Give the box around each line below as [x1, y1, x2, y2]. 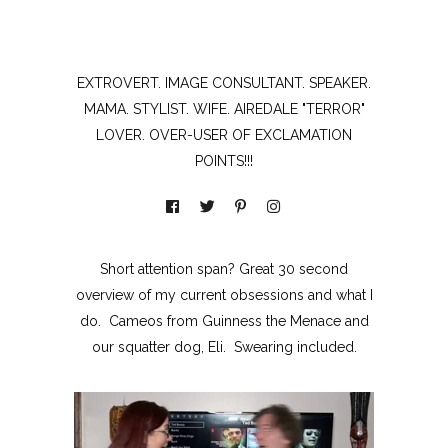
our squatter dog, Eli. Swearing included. [91, 338, 357, 355]
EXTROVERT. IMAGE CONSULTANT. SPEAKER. [77, 74, 371, 91]
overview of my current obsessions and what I [75, 286, 373, 303]
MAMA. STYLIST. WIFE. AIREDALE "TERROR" [83, 100, 365, 117]
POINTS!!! [195, 152, 253, 169]
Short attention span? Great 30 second [100, 260, 348, 277]
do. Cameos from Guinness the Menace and [79, 312, 369, 329]
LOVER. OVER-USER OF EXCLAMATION [96, 126, 352, 143]
